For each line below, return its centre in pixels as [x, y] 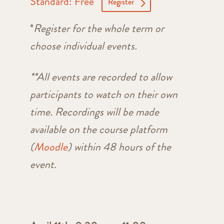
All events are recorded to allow [104, 77]
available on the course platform [98, 129]
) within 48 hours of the [119, 147]
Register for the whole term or [98, 28]
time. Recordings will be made [94, 112]
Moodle [50, 147]
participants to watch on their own [103, 94]
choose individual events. [86, 46]
